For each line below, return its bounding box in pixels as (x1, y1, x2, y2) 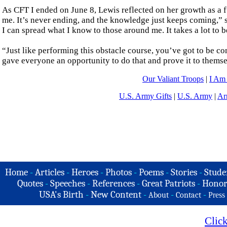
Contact (176, 191, 201, 200)
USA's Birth (39, 189, 84, 200)
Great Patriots (141, 178, 195, 189)
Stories (171, 167, 197, 178)
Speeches (50, 178, 85, 189)
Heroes (71, 167, 98, 178)
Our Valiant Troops (142, 74, 204, 84)
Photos (105, 167, 132, 178)
